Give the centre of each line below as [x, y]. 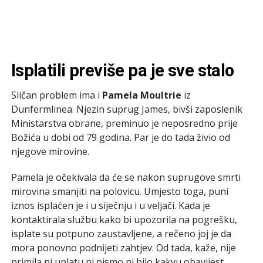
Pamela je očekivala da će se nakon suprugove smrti [126, 177]
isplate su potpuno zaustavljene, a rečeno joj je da [121, 233]
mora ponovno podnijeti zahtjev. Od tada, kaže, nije [123, 247]
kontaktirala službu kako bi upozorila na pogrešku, [124, 219]
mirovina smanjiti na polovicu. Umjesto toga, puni [119, 191]
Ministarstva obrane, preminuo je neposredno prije [124, 123]
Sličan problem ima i [56, 95]
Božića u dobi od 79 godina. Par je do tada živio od [120, 137]
